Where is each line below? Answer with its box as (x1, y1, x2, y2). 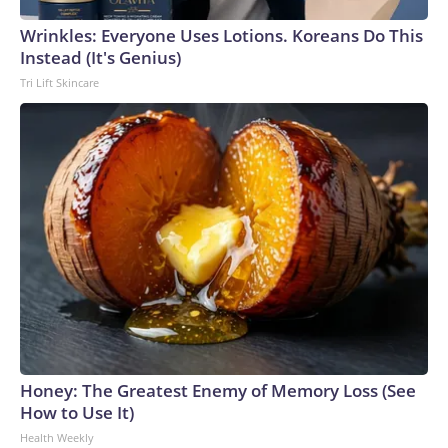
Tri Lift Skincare (20, 75, 99, 90)
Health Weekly (20, 430, 94, 445)
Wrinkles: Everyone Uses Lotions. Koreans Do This (20, 24, 423, 47)
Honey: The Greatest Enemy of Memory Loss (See (20, 379, 416, 402)
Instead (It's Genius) (20, 46, 181, 69)
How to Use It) (20, 401, 134, 424)
